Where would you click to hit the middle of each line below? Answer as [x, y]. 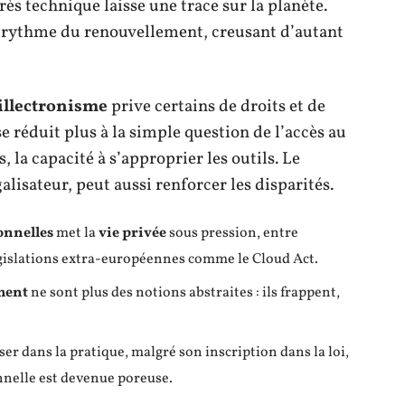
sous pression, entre [232, 233]
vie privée [132, 233]
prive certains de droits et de [217, 106]
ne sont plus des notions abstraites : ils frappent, [184, 292]
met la [76, 233]
